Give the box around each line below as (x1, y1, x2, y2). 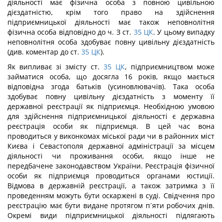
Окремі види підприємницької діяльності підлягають (7, 211, 215, 220)
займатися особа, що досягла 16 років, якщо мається (7, 72, 215, 81)
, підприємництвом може (124, 62, 215, 71)
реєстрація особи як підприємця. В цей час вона (7, 121, 215, 131)
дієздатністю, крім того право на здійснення (7, 7, 215, 17)
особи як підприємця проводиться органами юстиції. (7, 171, 215, 180)
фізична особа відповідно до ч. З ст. (7, 27, 132, 37)
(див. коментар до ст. (7, 47, 79, 56)
